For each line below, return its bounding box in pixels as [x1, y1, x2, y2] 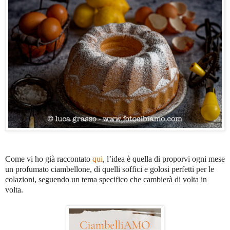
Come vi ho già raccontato [5, 155, 92, 164]
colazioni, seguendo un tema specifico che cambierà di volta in [5, 175, 207, 184]
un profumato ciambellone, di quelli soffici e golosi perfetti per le [5, 165, 214, 174]
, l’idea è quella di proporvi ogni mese [103, 155, 225, 164]
